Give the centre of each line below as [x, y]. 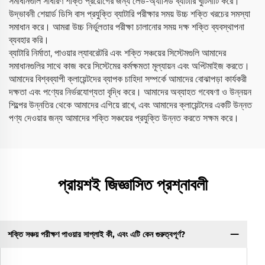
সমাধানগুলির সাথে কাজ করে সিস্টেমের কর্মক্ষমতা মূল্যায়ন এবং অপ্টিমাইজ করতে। [129, 66]
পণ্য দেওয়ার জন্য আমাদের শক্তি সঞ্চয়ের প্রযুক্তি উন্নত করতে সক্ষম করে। [124, 118]
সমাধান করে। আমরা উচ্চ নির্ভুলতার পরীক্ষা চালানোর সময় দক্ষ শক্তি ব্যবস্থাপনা [127, 27]
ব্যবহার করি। [29, 40]
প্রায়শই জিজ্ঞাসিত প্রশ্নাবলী [132, 185]
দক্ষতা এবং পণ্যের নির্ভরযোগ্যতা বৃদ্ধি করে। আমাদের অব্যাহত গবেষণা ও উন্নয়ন [130, 92]
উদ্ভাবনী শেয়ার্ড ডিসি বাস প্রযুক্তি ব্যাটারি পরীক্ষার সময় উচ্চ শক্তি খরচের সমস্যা [130, 14]
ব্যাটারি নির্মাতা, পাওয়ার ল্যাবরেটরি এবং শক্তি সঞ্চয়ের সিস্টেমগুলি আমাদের [117, 53]
